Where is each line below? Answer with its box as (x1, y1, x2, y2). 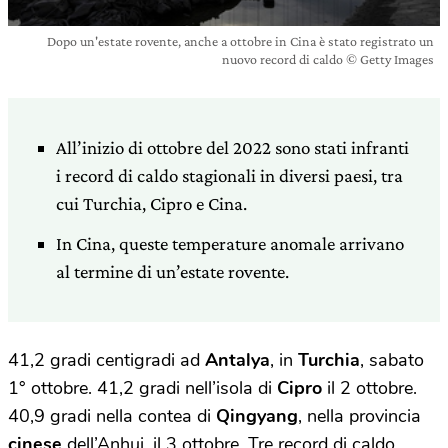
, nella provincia (298, 404, 421, 428)
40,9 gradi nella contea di (8, 404, 216, 428)
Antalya (205, 348, 270, 372)
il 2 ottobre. (322, 376, 417, 400)
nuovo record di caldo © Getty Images (222, 51, 434, 67)
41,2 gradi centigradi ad (8, 348, 205, 372)
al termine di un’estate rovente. (56, 261, 289, 282)
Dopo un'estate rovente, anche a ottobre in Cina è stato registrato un (47, 33, 434, 49)
